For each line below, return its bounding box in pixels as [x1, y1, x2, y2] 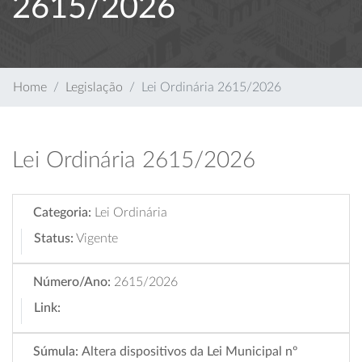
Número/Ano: [33, 276, 111, 288]
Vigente [76, 232, 118, 245]
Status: [34, 232, 74, 245]
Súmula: [33, 345, 78, 358]
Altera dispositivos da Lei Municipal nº [82, 345, 297, 358]
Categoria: [33, 206, 91, 219]
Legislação [65, 81, 123, 94]
